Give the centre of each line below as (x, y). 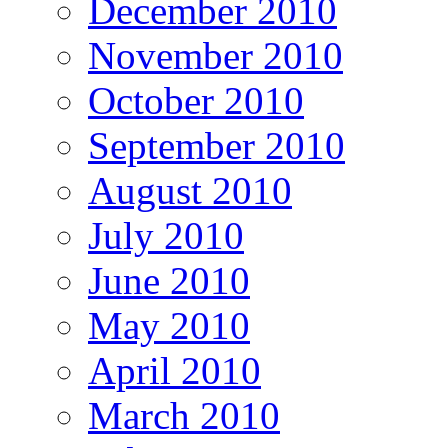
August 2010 (190, 191)
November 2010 (215, 56)
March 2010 (184, 416)
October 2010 (196, 101)
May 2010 (169, 326)
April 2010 (174, 371)
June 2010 (169, 281)
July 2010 (166, 236)
